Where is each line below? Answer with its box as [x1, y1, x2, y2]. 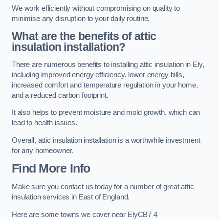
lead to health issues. [12, 119, 77, 127]
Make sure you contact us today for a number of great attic [12, 182, 194, 191]
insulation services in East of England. [12, 193, 130, 201]
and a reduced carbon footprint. [12, 91, 109, 99]
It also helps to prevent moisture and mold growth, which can [12, 109, 200, 117]
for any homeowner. [12, 146, 74, 154]
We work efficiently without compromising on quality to [12, 4, 180, 12]
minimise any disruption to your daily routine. [12, 14, 150, 22]
